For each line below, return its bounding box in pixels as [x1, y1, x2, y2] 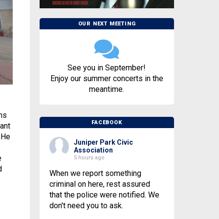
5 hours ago [73, 154, 105, 161]
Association [73, 146, 113, 154]
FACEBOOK [91, 119, 122, 126]
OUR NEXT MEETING [78, 21, 136, 27]
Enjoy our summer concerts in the [50, 74, 163, 84]
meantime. [89, 85, 125, 94]
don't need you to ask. [49, 201, 123, 211]
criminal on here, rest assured [49, 179, 150, 189]
